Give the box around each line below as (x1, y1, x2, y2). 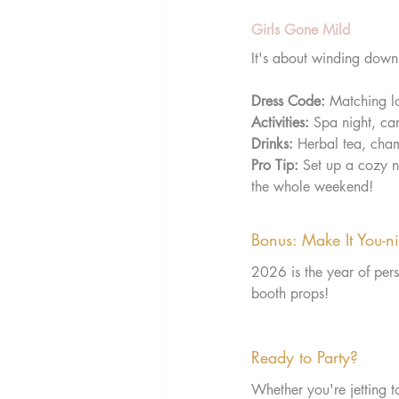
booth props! (251, 284, 329, 304)
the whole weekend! (251, 177, 373, 197)
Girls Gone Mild (251, 20, 350, 40)
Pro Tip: (251, 156, 298, 175)
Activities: (251, 113, 309, 133)
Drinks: (251, 134, 293, 154)
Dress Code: (251, 92, 325, 111)
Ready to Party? (251, 346, 358, 369)
